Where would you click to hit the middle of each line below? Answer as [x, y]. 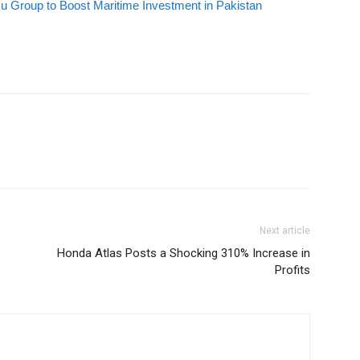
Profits [292, 270]
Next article [285, 231]
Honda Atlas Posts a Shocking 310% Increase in [184, 253]
